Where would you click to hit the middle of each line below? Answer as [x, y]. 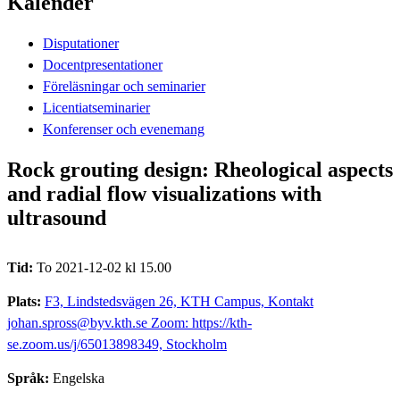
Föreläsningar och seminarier [124, 86]
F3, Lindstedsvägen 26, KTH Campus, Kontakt [179, 301]
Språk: [30, 378]
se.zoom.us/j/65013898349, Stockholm [117, 344]
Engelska [79, 378]
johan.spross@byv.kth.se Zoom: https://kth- [129, 322]
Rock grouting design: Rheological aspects [200, 169]
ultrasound [57, 217]
